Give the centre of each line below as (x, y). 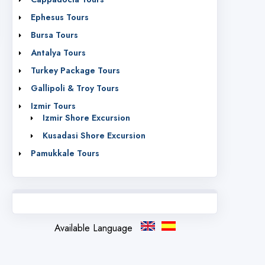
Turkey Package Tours (75, 70)
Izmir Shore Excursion (86, 117)
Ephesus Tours (60, 17)
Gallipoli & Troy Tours (75, 88)
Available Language (93, 228)
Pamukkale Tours (65, 153)
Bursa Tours (54, 35)
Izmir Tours (53, 106)
